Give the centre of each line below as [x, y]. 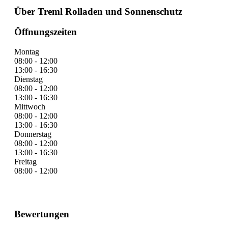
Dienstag [28, 79]
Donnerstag [33, 134]
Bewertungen [42, 214]
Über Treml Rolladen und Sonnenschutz [98, 11]
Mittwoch [30, 107]
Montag [27, 52]
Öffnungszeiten [46, 32]
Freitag [25, 162]
